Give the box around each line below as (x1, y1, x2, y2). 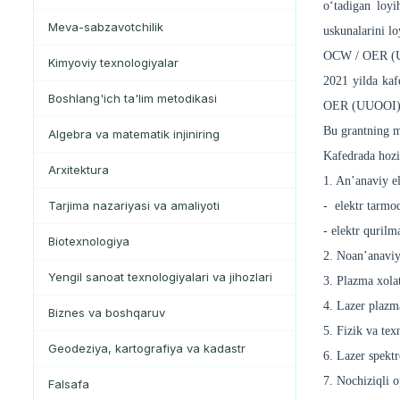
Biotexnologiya (48, 234, 129, 249)
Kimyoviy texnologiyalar (48, 55, 179, 71)
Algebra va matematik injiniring (48, 127, 220, 142)
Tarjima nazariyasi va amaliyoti (48, 198, 220, 213)
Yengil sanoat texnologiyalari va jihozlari (48, 270, 272, 285)
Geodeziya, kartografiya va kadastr (48, 341, 246, 356)
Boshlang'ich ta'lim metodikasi (48, 91, 217, 106)
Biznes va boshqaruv (48, 305, 165, 321)
